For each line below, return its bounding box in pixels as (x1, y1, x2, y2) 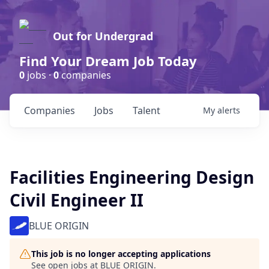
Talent (133, 104, 160, 117)
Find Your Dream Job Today (19, 52, 197, 70)
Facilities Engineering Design (10, 166, 254, 189)
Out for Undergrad (53, 29, 153, 43)
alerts (217, 104, 240, 116)
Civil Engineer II (10, 189, 144, 211)
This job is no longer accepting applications (31, 248, 211, 259)
